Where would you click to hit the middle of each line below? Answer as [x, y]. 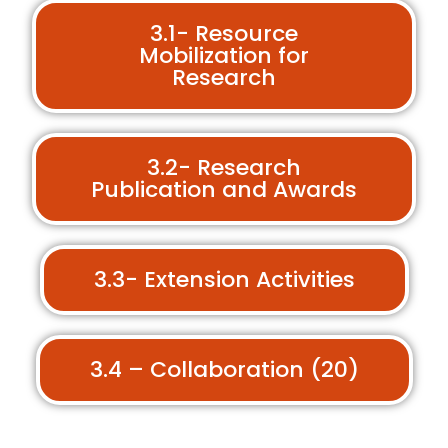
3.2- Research [224, 167]
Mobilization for [224, 55]
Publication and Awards [224, 189]
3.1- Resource [224, 33]
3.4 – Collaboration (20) [224, 369]
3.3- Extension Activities [224, 279]
